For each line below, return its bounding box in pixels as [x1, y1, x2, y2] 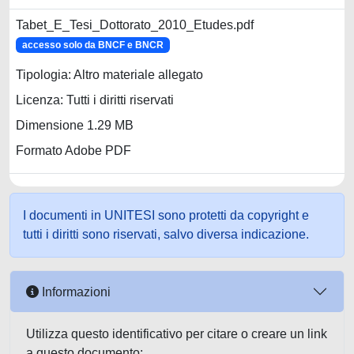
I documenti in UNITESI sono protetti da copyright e [23, 209, 309, 222]
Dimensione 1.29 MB [16, 119, 134, 133]
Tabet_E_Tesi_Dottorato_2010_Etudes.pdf [16, 18, 254, 32]
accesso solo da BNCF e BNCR [21, 40, 164, 51]
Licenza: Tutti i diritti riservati [16, 93, 174, 107]
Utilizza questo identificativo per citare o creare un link [26, 327, 327, 341]
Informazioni [39, 284, 111, 299]
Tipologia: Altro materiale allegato [16, 68, 203, 82]
